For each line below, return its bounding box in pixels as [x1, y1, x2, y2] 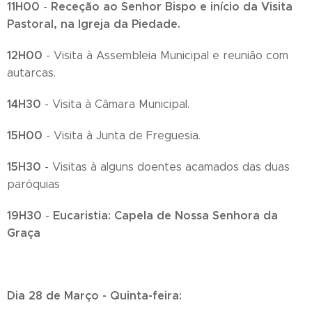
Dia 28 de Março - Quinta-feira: [7, 288, 182, 304]
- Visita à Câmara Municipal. [41, 97, 189, 111]
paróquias [7, 178, 60, 192]
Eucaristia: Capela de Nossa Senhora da [49, 208, 278, 224]
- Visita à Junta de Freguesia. [42, 129, 201, 143]
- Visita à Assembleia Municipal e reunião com [42, 49, 288, 63]
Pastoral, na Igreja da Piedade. [7, 17, 180, 32]
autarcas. [7, 66, 56, 80]
